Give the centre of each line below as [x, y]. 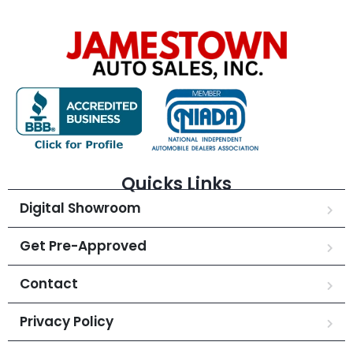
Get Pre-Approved [83, 245]
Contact [49, 283]
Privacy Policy [67, 321]
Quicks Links [176, 184]
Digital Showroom [80, 208]
